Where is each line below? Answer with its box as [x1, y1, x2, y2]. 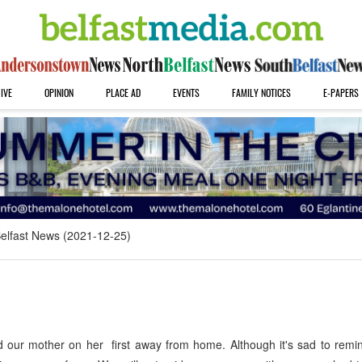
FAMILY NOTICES [231, 86, 291, 99]
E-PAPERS [322, 86, 359, 99]
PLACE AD [105, 86, 141, 99]
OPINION [44, 86, 74, 99]
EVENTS [172, 86, 200, 99]
